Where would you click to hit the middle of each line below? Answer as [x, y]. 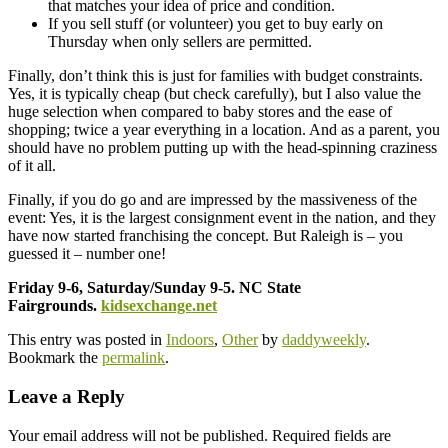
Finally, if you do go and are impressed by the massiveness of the [212, 200]
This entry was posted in [87, 340]
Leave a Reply [66, 397]
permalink [133, 358]
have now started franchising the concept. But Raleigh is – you [205, 236]
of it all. [32, 166]
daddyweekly [324, 340]
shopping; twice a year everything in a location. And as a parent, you [224, 130]
